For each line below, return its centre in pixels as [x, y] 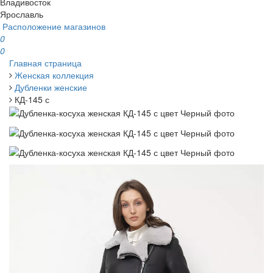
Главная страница [45, 62]
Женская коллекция [54, 75]
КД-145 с [32, 99]
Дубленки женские [51, 87]
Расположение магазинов [54, 26]
